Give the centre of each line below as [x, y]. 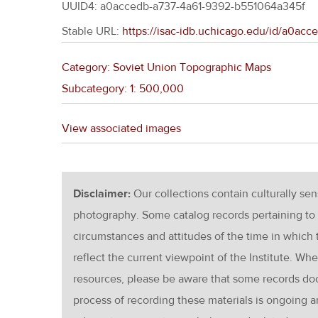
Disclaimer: [103, 194]
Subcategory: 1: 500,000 [123, 89]
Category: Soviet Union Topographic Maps [166, 67]
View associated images [121, 128]
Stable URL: [92, 31]
